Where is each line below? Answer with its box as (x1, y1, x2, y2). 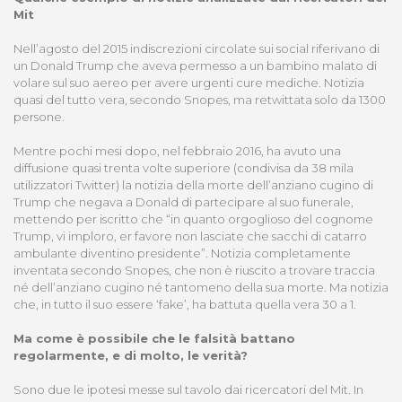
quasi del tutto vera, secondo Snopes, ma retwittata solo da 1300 (13, 92, 386, 108)
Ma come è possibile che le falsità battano (13, 331, 295, 346)
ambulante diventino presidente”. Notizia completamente (13, 246, 351, 261)
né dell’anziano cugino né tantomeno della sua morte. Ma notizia (13, 280, 389, 295)
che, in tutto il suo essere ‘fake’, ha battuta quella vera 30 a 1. (13, 297, 356, 312)
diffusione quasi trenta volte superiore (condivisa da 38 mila (13, 161, 354, 176)
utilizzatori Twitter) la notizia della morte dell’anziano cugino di (13, 178, 373, 193)
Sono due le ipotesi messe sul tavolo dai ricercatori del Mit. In (13, 382, 363, 398)
